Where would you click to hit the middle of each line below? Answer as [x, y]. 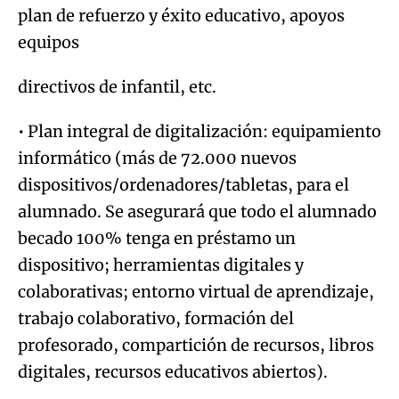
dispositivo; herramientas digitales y [161, 265]
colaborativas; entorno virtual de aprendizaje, [196, 291]
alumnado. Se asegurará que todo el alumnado [197, 211]
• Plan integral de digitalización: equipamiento [199, 131]
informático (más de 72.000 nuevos [157, 158]
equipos [49, 42]
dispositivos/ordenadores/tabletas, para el [183, 184]
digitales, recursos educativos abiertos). [173, 371]
